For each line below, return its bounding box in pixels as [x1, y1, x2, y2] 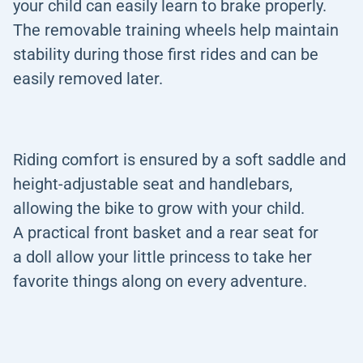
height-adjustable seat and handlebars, [13, 174, 293, 194]
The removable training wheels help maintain [13, 20, 339, 40]
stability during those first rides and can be [13, 45, 318, 64]
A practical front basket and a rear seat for [13, 223, 318, 242]
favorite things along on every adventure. [13, 271, 307, 291]
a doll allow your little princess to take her [13, 247, 312, 267]
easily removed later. [13, 69, 163, 88]
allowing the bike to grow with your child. [13, 199, 305, 218]
